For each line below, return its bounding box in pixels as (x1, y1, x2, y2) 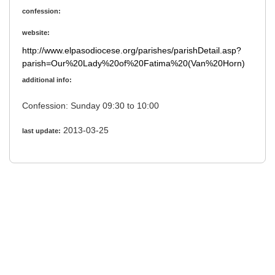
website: (22, 29, 50, 37)
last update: (22, 127, 61, 135)
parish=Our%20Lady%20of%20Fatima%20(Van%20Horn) (22, 58, 245, 69)
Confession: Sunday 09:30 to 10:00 (103, 101, 161, 111)
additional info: (22, 76, 72, 84)
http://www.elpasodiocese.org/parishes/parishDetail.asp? (22, 45, 241, 56)
